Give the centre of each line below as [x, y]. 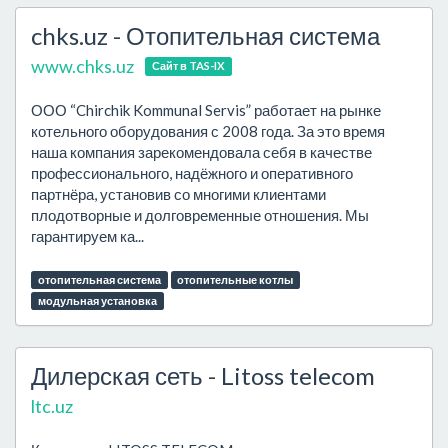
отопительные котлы [235, 279]
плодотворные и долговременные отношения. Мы [200, 215]
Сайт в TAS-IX [188, 66]
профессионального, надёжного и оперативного [192, 173]
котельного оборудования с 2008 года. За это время [208, 131]
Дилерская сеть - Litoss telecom [203, 375]
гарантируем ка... [87, 236]
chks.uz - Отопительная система [205, 35]
